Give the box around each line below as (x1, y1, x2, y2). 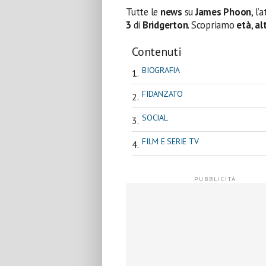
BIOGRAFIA (142, 64, 180, 75)
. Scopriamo (188, 18, 237, 31)
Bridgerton (142, 18, 188, 31)
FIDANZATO (142, 88, 183, 99)
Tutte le (126, 5, 160, 18)
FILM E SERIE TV (142, 135, 199, 147)
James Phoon (195, 5, 252, 18)
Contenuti (132, 43, 182, 59)
